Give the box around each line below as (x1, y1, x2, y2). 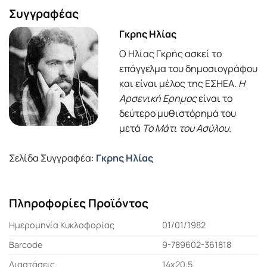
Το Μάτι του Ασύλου (142, 121, 229, 135)
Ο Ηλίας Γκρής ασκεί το (119, 46, 222, 60)
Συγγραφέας (9, 6, 79, 22)
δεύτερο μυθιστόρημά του (119, 106, 236, 120)
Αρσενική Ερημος (119, 91, 197, 105)
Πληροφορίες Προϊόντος (9, 195, 148, 211)
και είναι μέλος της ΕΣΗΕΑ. (119, 76, 238, 90)
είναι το (197, 91, 232, 105)
